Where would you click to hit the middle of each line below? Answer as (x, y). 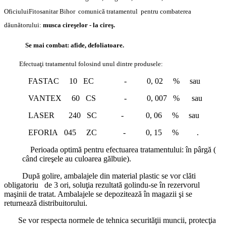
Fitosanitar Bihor (53, 12)
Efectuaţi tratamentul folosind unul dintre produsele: (91, 64)
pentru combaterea (167, 12)
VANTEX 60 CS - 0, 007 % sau (103, 98)
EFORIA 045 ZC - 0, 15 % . (101, 133)
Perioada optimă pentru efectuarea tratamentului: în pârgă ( (119, 150)
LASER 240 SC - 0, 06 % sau (102, 116)
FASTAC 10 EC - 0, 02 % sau (102, 81)
